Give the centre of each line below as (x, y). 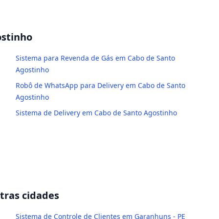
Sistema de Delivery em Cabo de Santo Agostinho (96, 113)
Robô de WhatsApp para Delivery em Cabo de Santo (100, 85)
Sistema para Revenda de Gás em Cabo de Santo (95, 58)
